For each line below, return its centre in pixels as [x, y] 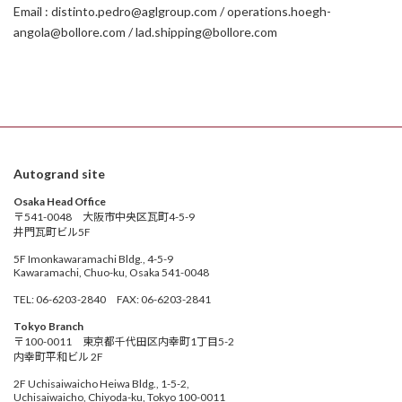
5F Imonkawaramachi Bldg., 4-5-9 [93, 259]
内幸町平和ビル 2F [58, 357]
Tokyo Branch [48, 326]
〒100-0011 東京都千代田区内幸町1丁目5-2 [124, 341]
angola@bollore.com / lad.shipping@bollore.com [145, 31]
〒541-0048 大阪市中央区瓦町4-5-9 [104, 217]
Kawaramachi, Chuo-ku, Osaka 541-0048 [111, 272]
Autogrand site [59, 174]
